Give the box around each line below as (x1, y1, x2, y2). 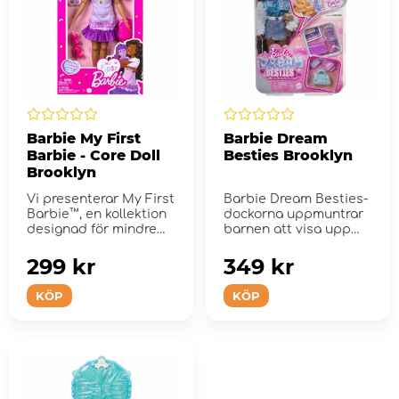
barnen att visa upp (223, 222, 351, 236)
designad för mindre (27, 222, 157, 236)
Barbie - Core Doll (27, 146, 160, 164)
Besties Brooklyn (223, 146, 353, 164)
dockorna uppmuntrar (223, 207, 363, 221)
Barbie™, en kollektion (27, 207, 167, 221)
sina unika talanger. (223, 237, 346, 251)
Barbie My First (27, 129, 141, 147)
